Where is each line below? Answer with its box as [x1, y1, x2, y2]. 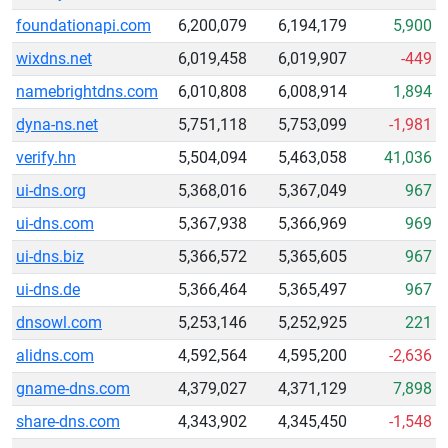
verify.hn [16, 148, 76, 167]
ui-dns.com [16, 214, 94, 233]
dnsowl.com [16, 313, 102, 332]
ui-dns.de [16, 280, 80, 299]
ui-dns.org [16, 181, 86, 200]
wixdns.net [16, 49, 92, 68]
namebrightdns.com [16, 82, 158, 101]
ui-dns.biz [16, 247, 84, 266]
